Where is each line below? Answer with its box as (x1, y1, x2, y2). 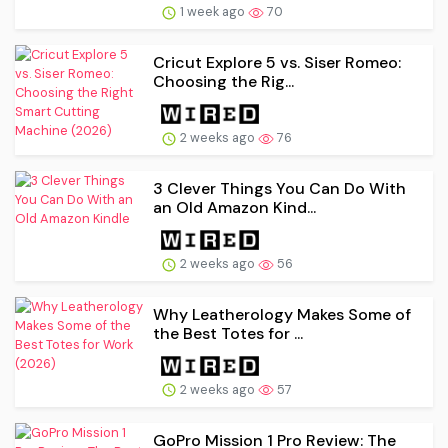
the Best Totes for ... (153, 322, 303, 344)
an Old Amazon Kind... (153, 197, 316, 219)
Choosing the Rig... (153, 71, 294, 93)
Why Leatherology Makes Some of (153, 303, 411, 325)
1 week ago (177, 3, 248, 21)
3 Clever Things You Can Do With (153, 178, 406, 200)
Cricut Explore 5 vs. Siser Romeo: (153, 52, 401, 74)
